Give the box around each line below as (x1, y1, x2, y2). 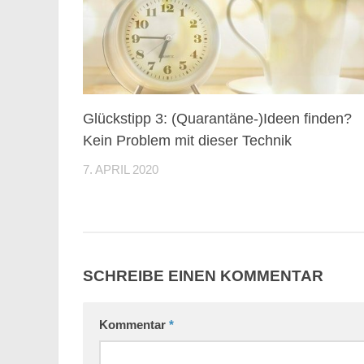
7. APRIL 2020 (83, 162, 158, 176)
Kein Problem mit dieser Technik (83, 132, 292, 149)
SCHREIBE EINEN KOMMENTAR (83, 266, 323, 284)
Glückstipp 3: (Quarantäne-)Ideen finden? (83, 110, 352, 127)
